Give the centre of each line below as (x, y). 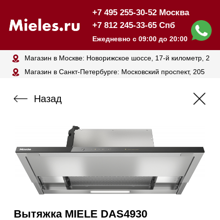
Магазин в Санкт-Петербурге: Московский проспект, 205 (82, 51)
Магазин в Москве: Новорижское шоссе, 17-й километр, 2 (84, 41)
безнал (97, 192)
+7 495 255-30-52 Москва (100, 9)
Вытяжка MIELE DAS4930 (58, 152)
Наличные (30, 185)
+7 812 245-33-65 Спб (95, 18)
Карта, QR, (101, 185)
